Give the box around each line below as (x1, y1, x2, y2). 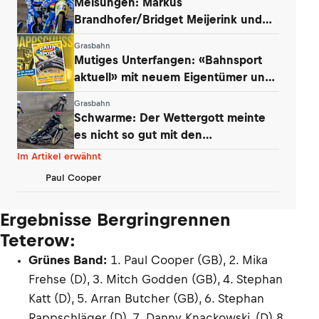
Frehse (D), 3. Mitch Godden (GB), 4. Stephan (28, 272, 283, 286)
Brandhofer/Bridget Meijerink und (74, 12, 262, 26)
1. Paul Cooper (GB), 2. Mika (110, 253, 268, 267)
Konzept (74, 87, 119, 100)
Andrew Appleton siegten (74, 29, 216, 43)
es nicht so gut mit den (74, 127, 202, 141)
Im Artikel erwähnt (17, 151, 101, 162)
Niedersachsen (74, 145, 156, 158)
